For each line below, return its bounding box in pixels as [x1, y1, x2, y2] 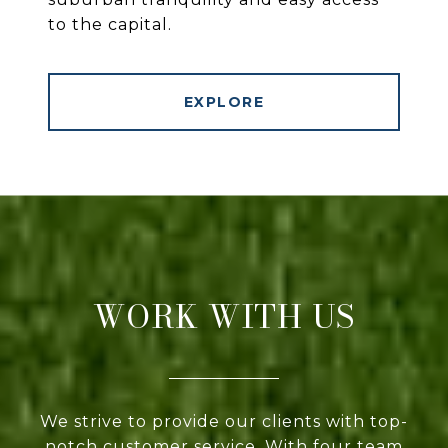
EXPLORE [183, 93, 265, 112]
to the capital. [48, 15, 172, 35]
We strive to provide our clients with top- [40, 412, 408, 432]
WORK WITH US [93, 292, 355, 342]
